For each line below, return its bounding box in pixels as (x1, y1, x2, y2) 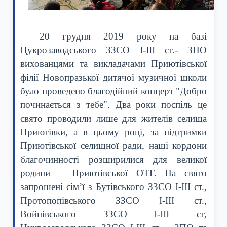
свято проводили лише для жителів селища (20, 112, 207, 124)
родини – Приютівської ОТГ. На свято (20, 167, 207, 178)
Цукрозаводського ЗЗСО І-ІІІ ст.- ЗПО (20, 44, 207, 55)
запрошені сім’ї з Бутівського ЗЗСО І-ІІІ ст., (20, 181, 207, 192)
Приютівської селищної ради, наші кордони (20, 140, 207, 151)
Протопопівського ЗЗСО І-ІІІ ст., (20, 195, 207, 206)
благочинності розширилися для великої (20, 154, 207, 165)
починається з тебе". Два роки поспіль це (20, 99, 207, 110)
